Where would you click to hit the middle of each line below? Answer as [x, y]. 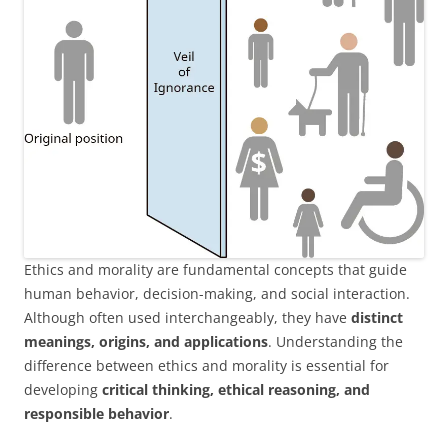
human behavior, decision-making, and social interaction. [217, 293]
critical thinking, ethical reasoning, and [236, 389]
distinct [377, 317]
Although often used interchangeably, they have [187, 317]
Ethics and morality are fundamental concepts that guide [215, 269]
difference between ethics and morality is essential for [206, 365]
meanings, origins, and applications [146, 341]
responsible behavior [96, 413]
